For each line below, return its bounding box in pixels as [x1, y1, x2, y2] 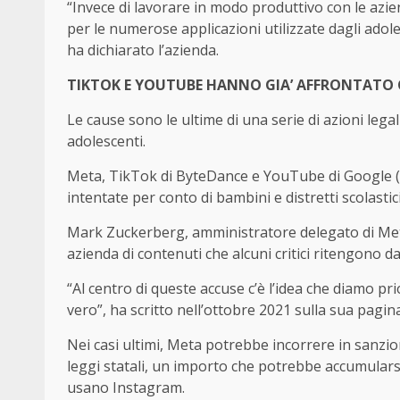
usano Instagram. [67, 377, 185, 397]
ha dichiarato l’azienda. [67, 39, 219, 60]
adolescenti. [67, 130, 146, 151]
